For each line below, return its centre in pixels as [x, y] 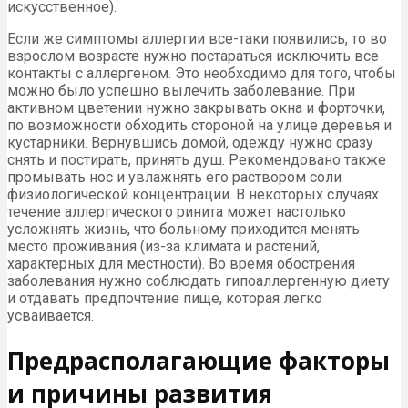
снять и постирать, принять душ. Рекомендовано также [197, 160]
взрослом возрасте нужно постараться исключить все [193, 56]
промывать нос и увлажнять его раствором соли [174, 178]
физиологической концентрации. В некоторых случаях [193, 195]
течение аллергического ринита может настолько [177, 212]
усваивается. [51, 316]
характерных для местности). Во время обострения [181, 264]
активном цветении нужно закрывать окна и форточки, [196, 108]
